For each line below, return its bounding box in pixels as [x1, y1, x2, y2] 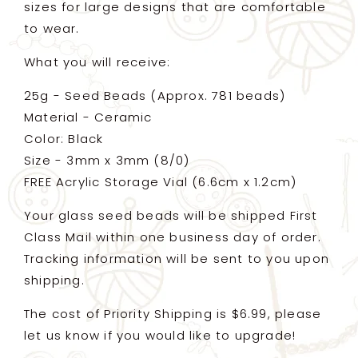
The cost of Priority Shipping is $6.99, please [24, 304, 322, 322]
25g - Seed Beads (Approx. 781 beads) [24, 86, 286, 104]
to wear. [24, 19, 80, 37]
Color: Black [24, 129, 104, 147]
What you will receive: [24, 53, 171, 70]
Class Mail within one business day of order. [24, 228, 321, 245]
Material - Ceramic [24, 108, 153, 125]
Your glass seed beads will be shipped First [24, 206, 318, 224]
